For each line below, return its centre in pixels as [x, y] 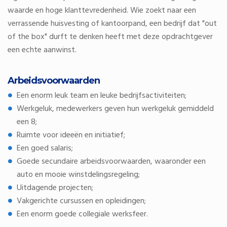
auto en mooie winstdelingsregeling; [78, 175]
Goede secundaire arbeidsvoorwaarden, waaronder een [111, 162]
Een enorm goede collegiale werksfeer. [82, 214]
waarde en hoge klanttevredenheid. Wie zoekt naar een [102, 11]
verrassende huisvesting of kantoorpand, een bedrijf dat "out [112, 24]
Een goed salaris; [45, 148]
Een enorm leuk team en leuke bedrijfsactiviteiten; [102, 96]
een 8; [27, 122]
